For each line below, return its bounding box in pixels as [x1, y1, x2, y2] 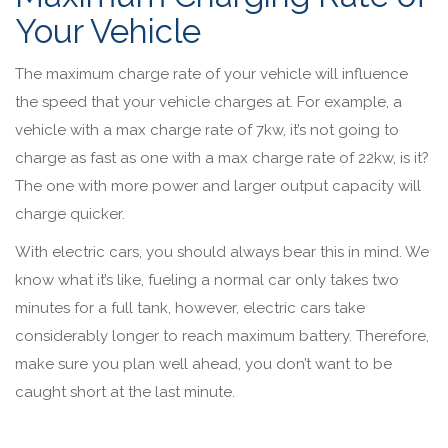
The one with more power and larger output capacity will [15, 176, 421, 195]
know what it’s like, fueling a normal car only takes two [15, 270, 399, 289]
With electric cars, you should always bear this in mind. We [15, 242, 429, 261]
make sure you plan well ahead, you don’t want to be [15, 354, 392, 373]
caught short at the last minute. [15, 382, 239, 401]
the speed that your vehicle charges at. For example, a [15, 92, 402, 111]
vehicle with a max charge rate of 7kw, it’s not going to [15, 120, 399, 139]
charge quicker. [15, 204, 125, 223]
